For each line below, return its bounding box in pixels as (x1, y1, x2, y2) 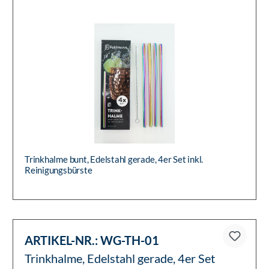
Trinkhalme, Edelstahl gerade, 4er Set (25, 251, 215, 266)
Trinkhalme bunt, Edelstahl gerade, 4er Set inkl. (25, 154, 204, 165)
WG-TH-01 (98, 233, 159, 248)
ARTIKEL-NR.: (25, 233, 98, 248)
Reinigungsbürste (25, 165, 92, 176)
